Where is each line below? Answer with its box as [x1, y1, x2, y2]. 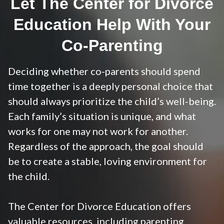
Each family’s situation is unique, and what [8, 110, 196, 122]
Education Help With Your [13, 15, 210, 34]
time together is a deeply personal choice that [8, 80, 213, 92]
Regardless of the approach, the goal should [8, 140, 203, 152]
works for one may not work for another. [8, 125, 188, 137]
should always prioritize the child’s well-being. [8, 95, 216, 107]
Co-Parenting [61, 36, 163, 55]
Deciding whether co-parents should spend [8, 65, 200, 77]
